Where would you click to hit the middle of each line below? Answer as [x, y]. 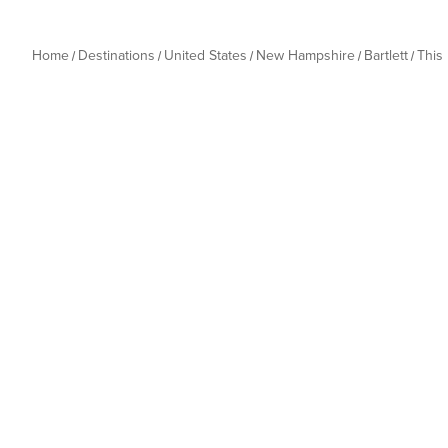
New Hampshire [305, 55]
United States [205, 55]
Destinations [116, 55]
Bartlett [386, 55]
